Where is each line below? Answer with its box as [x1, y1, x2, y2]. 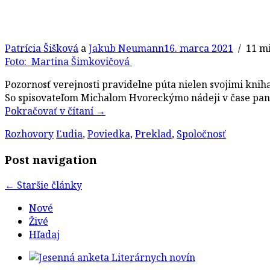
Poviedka [87, 127, 130, 141]
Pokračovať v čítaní [5, 104, 96, 118]
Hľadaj [29, 227, 60, 241]
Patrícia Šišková [5, 42, 78, 55]
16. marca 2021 [164, 42, 233, 55]
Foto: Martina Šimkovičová [5, 55, 132, 69]
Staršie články [14, 178, 82, 192]
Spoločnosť [177, 127, 226, 141]
